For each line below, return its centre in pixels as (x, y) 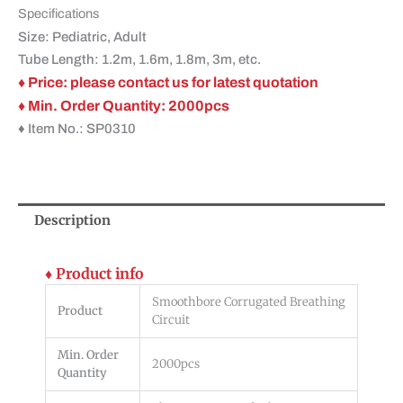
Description (72, 221)
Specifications (58, 14)
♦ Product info (94, 273)
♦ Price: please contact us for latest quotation (168, 83)
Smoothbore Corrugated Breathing (249, 301)
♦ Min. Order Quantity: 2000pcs (124, 106)
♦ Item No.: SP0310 (77, 129)
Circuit (171, 319)
